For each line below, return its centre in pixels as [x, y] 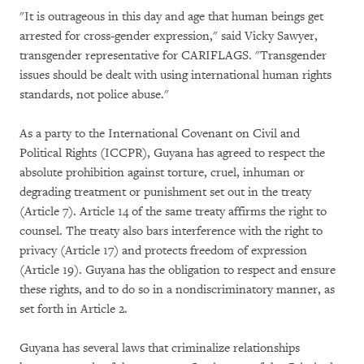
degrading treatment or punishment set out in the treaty [165, 192]
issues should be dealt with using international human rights [175, 75]
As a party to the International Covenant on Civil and [160, 134]
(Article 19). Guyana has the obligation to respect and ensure [178, 270]
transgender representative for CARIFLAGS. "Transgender [173, 56]
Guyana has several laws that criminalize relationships [160, 348]
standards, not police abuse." [94, 95]
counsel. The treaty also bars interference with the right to [171, 231]
